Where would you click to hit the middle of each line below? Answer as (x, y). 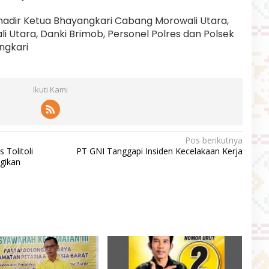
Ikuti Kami (50, 89)
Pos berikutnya (213, 140)
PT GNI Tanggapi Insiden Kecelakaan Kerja (159, 151)
